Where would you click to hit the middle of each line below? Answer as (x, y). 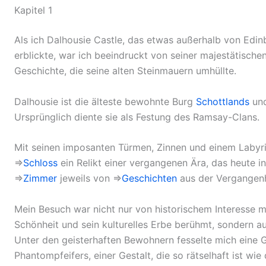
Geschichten (149, 178)
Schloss (40, 163)
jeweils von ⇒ (89, 178)
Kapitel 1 (33, 10)
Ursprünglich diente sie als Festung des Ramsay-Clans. (137, 117)
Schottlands (223, 101)
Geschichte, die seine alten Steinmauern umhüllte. (125, 71)
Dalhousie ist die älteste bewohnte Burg (105, 101)
